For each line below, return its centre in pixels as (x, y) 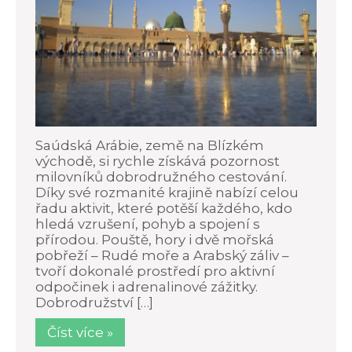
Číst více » (80, 332)
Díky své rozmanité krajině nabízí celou (167, 192)
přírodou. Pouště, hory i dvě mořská (155, 239)
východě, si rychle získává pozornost (158, 161)
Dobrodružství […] (94, 302)
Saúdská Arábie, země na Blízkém (150, 145)
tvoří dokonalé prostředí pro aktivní (155, 271)
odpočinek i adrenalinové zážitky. (147, 286)
